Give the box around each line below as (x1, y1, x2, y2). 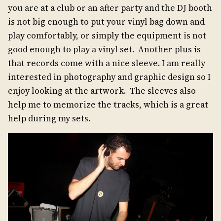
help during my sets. (8, 112, 92, 125)
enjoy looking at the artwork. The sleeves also (8, 85, 196, 97)
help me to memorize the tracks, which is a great (8, 99, 208, 111)
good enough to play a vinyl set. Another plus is (8, 43, 201, 56)
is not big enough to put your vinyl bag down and (8, 16, 205, 28)
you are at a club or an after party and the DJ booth (8, 2, 212, 14)
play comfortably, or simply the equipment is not (8, 30, 206, 42)
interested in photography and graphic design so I (8, 71, 211, 83)
